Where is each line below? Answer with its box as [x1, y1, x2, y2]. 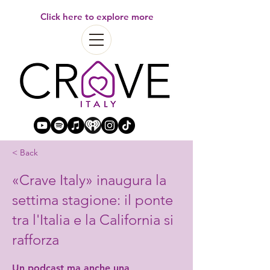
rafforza [12, 231, 59, 248]
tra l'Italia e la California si [12, 211, 174, 228]
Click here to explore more [40, 11, 154, 22]
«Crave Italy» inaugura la [12, 171, 166, 189]
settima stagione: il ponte [12, 191, 173, 209]
